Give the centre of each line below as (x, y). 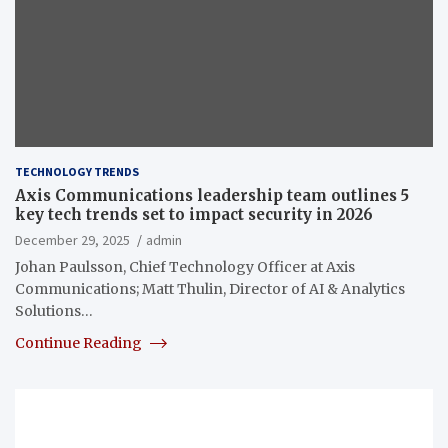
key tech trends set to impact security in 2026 (194, 214)
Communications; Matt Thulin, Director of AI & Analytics (210, 288)
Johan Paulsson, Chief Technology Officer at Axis (185, 266)
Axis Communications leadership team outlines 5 (212, 195)
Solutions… (54, 310)
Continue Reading (80, 342)
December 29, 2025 (72, 239)
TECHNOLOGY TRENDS (77, 171)
